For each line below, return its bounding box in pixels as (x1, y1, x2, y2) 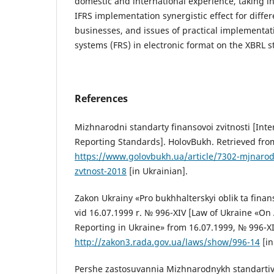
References (75, 91, 128, 105)
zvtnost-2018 (75, 165, 127, 177)
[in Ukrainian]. (127, 165, 188, 177)
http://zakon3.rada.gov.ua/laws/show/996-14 (75, 235, 260, 248)
